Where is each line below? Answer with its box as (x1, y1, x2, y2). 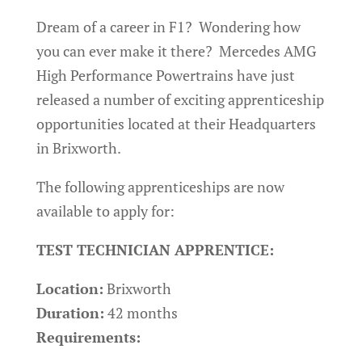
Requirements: (36, 327, 141, 347)
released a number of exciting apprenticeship (36, 90, 324, 109)
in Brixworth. (36, 138, 121, 158)
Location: (36, 279, 103, 298)
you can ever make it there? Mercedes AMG (36, 41, 316, 61)
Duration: (36, 303, 104, 322)
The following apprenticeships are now (36, 177, 284, 196)
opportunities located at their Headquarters (36, 114, 316, 133)
